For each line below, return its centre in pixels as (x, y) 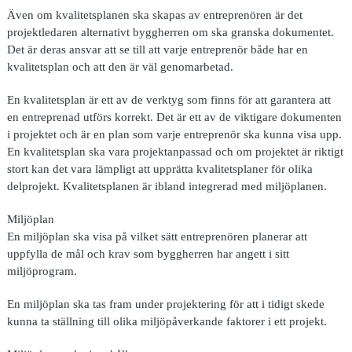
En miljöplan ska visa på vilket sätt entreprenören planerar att (157, 236)
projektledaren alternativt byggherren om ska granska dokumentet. (170, 32)
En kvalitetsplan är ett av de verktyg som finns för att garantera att (169, 100)
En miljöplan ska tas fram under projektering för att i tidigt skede (165, 304)
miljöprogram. (42, 271)
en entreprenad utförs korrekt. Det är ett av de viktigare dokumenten (174, 117)
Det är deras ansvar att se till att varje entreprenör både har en (157, 49)
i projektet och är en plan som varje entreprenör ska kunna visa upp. (174, 134)
